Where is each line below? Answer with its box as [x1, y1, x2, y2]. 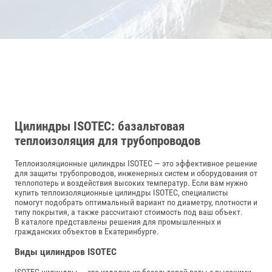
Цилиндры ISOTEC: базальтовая [15, 118, 185, 134]
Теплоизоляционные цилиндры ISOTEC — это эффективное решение [15, 158, 257, 169]
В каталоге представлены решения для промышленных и [15, 217, 221, 227]
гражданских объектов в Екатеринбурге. [15, 226, 159, 237]
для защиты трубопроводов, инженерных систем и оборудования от [15, 168, 257, 178]
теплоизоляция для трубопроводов [15, 133, 200, 148]
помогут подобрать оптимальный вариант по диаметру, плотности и [15, 197, 257, 208]
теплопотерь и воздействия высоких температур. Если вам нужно [15, 178, 248, 188]
